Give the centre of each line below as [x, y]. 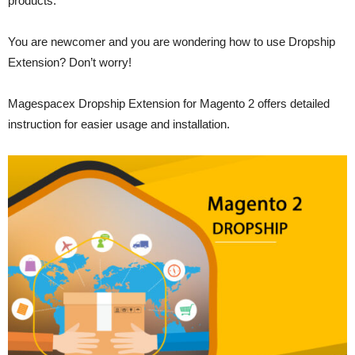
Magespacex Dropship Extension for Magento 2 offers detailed [169, 103]
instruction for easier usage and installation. [119, 124]
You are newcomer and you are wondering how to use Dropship [172, 41]
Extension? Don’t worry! [70, 62]
